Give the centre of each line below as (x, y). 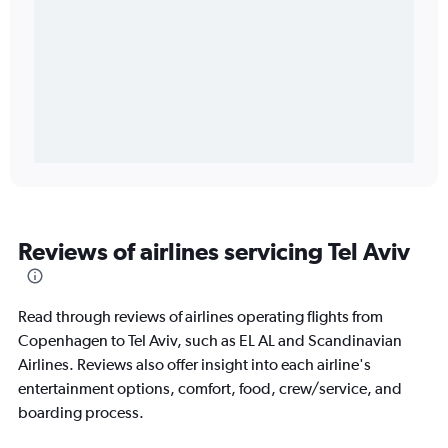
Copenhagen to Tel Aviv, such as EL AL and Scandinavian (210, 341)
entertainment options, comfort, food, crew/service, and (210, 389)
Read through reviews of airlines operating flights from (200, 317)
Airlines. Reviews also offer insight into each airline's (194, 365)
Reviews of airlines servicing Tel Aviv (214, 251)
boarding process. (81, 413)
